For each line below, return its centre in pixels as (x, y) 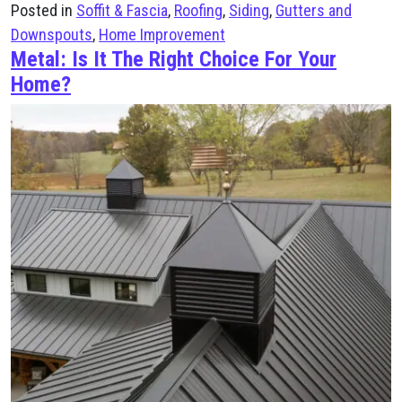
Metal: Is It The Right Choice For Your (174, 59)
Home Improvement (162, 35)
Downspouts (52, 35)
